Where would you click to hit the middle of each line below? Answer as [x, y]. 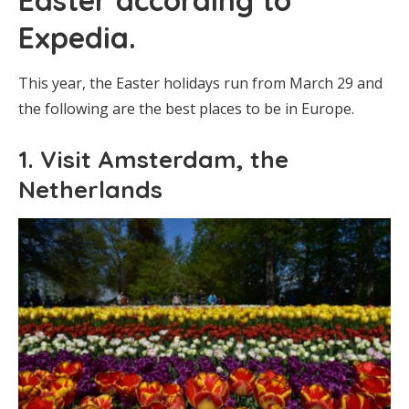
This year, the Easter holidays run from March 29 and [200, 83]
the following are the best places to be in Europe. [186, 108]
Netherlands [90, 189]
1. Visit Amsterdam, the [153, 159]
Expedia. [77, 37]
